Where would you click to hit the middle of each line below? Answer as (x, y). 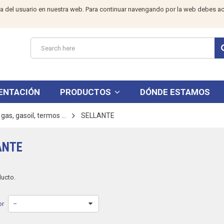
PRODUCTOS (86, 92)
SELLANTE (98, 115)
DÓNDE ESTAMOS (175, 92)
